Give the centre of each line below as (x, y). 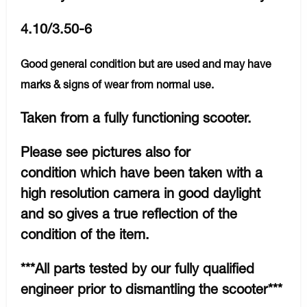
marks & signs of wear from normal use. (119, 84)
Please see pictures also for (106, 151)
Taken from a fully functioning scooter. (136, 117)
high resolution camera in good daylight (140, 193)
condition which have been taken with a (142, 172)
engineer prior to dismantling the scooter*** (151, 288)
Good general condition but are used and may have (146, 63)
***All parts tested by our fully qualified (137, 268)
